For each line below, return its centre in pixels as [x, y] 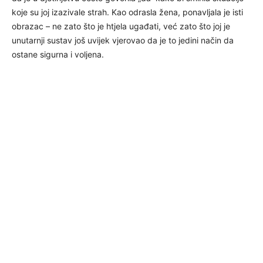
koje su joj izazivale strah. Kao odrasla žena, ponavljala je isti [127, 12]
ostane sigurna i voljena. [58, 54]
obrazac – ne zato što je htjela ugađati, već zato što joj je [121, 26]
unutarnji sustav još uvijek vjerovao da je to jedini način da [123, 40]
